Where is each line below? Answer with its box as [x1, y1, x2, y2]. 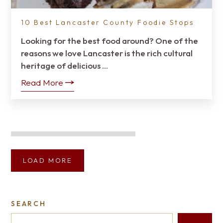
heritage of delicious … [21, 60, 108, 71]
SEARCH [11, 199, 46, 208]
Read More [21, 77, 63, 88]
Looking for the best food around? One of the [21, 35, 198, 46]
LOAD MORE [23, 156, 73, 164]
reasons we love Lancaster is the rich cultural [21, 48, 193, 58]
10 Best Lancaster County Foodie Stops [21, 18, 194, 27]
